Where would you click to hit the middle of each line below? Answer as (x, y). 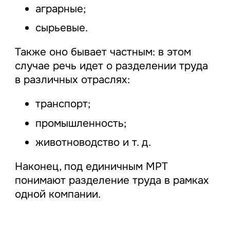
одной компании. (57, 194)
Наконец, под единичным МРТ (91, 167)
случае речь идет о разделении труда (111, 65)
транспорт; (63, 104)
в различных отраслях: (72, 79)
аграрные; (60, 8)
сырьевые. (61, 28)
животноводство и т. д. (93, 142)
